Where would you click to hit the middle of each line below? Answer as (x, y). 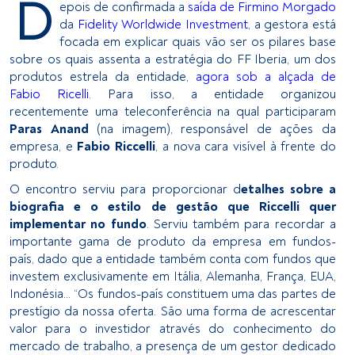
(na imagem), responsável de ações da (217, 129)
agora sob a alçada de (266, 76)
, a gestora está (292, 24)
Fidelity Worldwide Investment (163, 24)
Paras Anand (53, 129)
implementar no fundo (78, 224)
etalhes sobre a (288, 189)
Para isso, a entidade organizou (214, 94)
